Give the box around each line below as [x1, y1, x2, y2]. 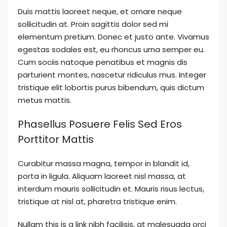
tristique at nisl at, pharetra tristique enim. [18, 196, 177, 207]
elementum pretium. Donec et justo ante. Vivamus [18, 31, 209, 42]
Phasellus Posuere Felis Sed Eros [18, 117, 182, 131]
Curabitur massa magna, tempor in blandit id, [18, 158, 190, 169]
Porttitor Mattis [18, 132, 94, 146]
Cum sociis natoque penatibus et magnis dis [18, 56, 187, 67]
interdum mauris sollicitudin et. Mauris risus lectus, [18, 183, 204, 194]
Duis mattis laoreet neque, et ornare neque [18, 6, 182, 17]
